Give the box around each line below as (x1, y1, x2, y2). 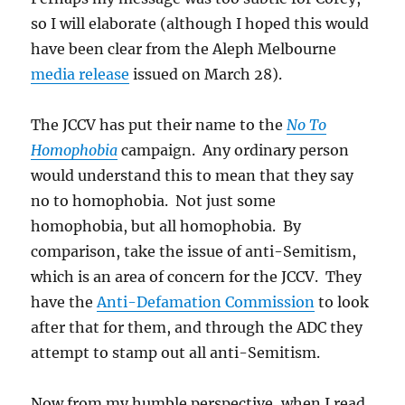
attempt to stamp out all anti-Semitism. (31, 343, 321, 362)
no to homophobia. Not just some (31, 191, 277, 210)
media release (31, 64, 130, 83)
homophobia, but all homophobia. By (31, 216, 302, 235)
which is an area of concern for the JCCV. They (31, 267, 363, 286)
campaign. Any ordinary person (118, 140, 350, 159)
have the (31, 292, 98, 311)
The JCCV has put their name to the (31, 115, 287, 134)
